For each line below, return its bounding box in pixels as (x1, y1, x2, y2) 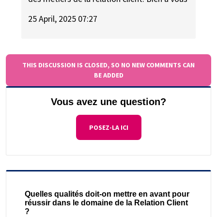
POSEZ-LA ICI (89, 123, 128, 132)
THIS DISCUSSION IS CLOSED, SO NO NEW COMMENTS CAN (22, 60, 195, 69)
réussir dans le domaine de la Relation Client (25, 198, 188, 207)
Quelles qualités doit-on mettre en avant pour (25, 189, 189, 198)
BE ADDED (93, 70, 124, 79)
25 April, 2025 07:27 (28, 13, 98, 24)
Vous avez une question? (51, 96, 166, 107)
